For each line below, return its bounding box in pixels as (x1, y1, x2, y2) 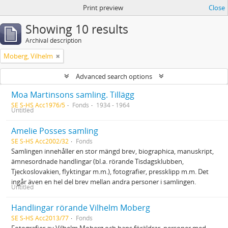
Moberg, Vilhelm (4, 51, 53, 61)
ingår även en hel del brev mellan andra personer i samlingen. (11, 177, 196, 186)
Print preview (82, 3, 123, 12)
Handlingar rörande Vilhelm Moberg (11, 202, 150, 213)
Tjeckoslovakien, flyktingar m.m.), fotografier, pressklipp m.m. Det (11, 167, 209, 176)
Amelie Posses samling (11, 125, 98, 136)
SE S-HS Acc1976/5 (11, 101, 65, 109)
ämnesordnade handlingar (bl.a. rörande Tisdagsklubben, (11, 157, 184, 166)
